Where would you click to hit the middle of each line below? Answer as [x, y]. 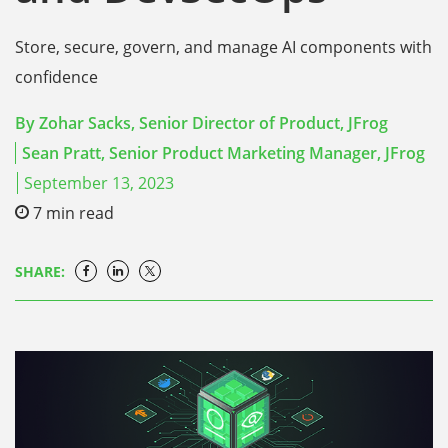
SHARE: [40, 271]
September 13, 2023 [99, 183]
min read [80, 213]
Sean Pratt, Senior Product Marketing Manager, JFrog [224, 153]
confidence [56, 77]
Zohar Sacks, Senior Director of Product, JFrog [213, 123]
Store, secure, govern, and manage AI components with [223, 47]
